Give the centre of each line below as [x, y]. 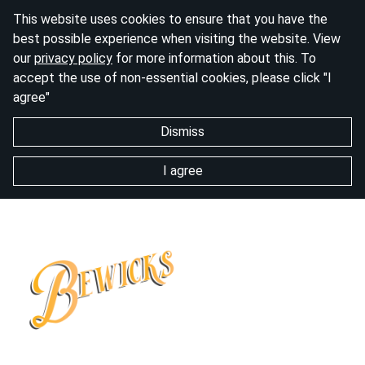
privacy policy [73, 58]
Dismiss [182, 132]
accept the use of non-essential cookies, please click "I [172, 78]
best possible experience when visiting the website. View [177, 39]
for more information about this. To [214, 58]
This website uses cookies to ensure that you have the [170, 19]
